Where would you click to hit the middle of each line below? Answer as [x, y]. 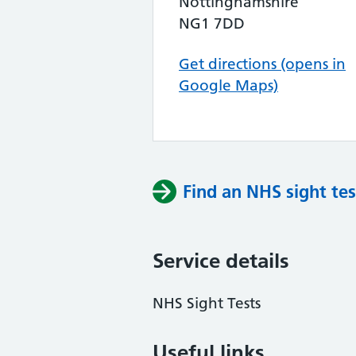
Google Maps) [228, 85]
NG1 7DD [212, 23]
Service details [221, 261]
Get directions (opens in [262, 64]
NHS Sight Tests [207, 303]
